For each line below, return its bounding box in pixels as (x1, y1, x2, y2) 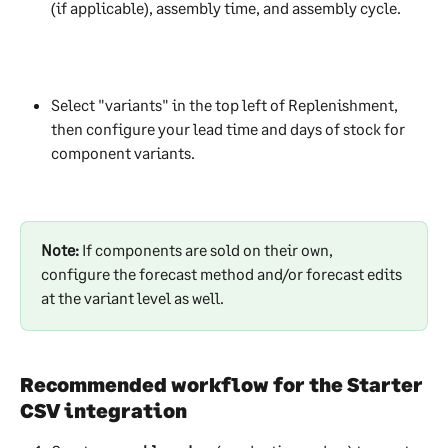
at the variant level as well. (41, 287, 227, 307)
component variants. (51, 142, 195, 162)
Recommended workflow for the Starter (20, 372, 427, 397)
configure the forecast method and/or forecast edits (41, 263, 405, 283)
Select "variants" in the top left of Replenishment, (51, 94, 401, 114)
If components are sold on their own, (82, 239, 336, 259)
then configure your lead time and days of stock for (51, 118, 408, 138)
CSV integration (20, 398, 191, 423)
